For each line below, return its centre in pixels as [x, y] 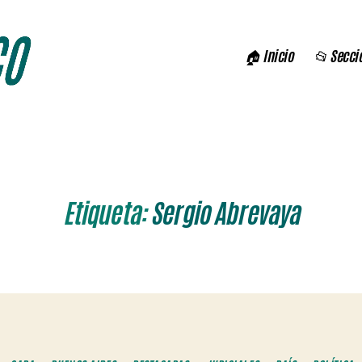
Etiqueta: [104, 214]
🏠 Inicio [269, 55]
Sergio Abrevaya [225, 214]
